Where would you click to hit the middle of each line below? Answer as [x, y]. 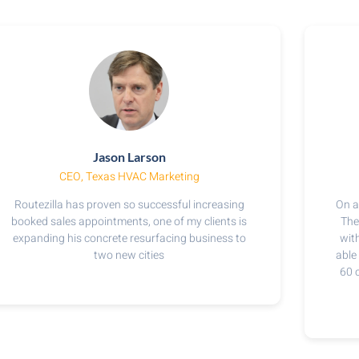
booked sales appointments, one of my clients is [129, 222]
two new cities [129, 255]
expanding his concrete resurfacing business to [129, 238]
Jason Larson [129, 157]
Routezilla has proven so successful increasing [129, 205]
